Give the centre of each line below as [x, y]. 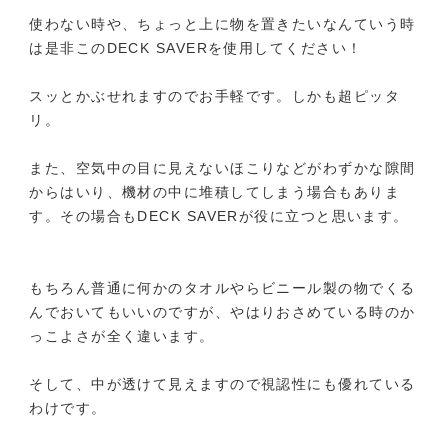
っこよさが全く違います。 [122, 335]
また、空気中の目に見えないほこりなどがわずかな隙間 [222, 167]
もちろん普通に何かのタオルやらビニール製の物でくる [222, 287]
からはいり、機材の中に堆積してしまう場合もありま [214, 191]
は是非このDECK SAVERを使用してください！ [196, 47]
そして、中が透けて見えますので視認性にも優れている [222, 383]
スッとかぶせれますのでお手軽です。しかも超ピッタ [214, 95]
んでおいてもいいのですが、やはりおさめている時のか [222, 311]
